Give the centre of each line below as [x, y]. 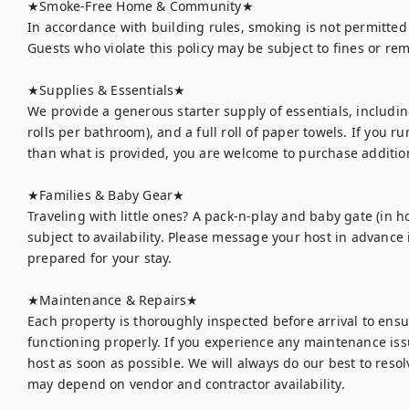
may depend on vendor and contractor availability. [186, 384]
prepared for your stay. [100, 258]
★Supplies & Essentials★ [107, 90]
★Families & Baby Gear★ [106, 195]
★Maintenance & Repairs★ [113, 300]
